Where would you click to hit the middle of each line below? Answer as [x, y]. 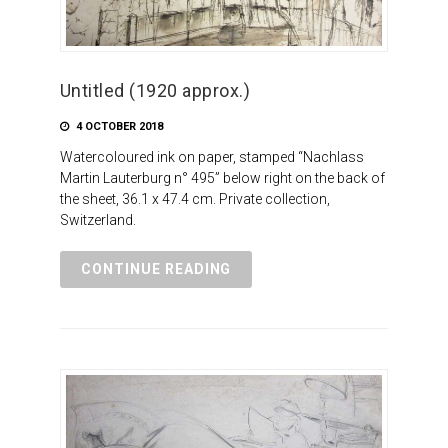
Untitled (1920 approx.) [155, 90]
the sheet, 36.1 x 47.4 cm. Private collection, [194, 198]
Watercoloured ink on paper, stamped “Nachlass [211, 156]
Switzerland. [97, 219]
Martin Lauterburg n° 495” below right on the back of [222, 177]
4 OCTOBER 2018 [117, 126]
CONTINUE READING [156, 268]
